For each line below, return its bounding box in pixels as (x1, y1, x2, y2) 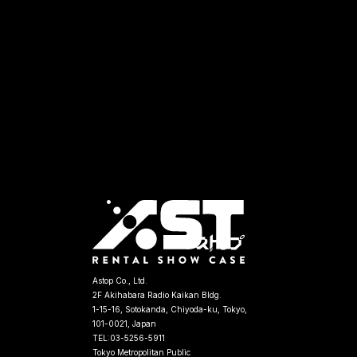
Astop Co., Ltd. (92, 276, 147, 285)
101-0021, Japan (92, 319, 156, 328)
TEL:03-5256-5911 (92, 333, 165, 343)
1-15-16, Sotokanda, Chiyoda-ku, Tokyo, (92, 304, 247, 314)
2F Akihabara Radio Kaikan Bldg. (92, 290, 222, 300)
